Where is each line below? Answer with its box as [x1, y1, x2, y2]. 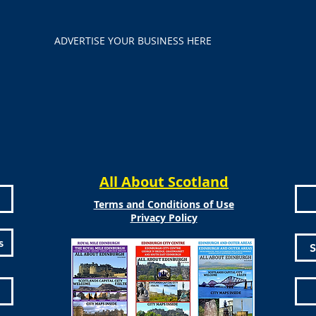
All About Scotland [99, 172, 229, 191]
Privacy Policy [130, 211, 197, 224]
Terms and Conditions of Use [93, 197, 234, 211]
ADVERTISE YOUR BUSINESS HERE [54, 34, 212, 47]
